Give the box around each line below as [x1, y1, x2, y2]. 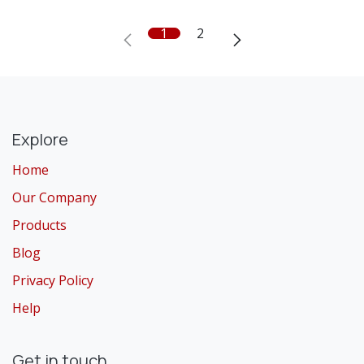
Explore [12, 128, 68, 150]
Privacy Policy [12, 271, 93, 289]
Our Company [12, 188, 97, 206]
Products [12, 215, 67, 234]
